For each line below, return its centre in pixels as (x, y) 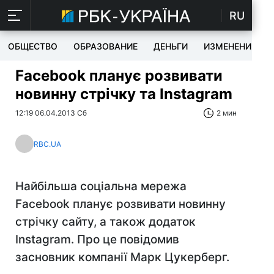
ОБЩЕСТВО (33, 46)
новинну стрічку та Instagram (124, 94)
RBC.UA (47, 144)
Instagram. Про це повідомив (97, 239)
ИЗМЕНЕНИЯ (230, 46)
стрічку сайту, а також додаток (106, 222)
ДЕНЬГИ (171, 46)
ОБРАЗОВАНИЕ (106, 46)
